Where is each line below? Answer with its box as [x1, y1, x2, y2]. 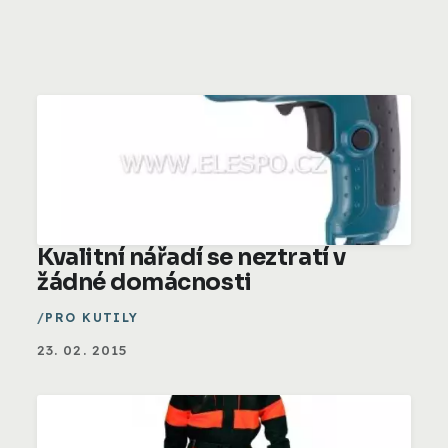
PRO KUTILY [45, 309, 139, 325]
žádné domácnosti [37, 267, 252, 297]
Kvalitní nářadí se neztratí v [37, 242, 346, 272]
